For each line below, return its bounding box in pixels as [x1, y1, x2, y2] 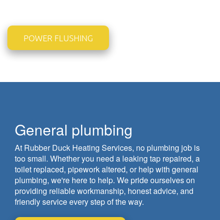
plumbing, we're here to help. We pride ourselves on [15, 174, 195, 186]
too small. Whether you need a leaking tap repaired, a [15, 153, 200, 165]
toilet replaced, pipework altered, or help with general [15, 164, 198, 175]
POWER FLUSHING [24, 32, 93, 44]
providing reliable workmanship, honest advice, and [15, 185, 193, 197]
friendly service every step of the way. [15, 196, 144, 208]
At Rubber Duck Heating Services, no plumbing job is [15, 142, 200, 154]
